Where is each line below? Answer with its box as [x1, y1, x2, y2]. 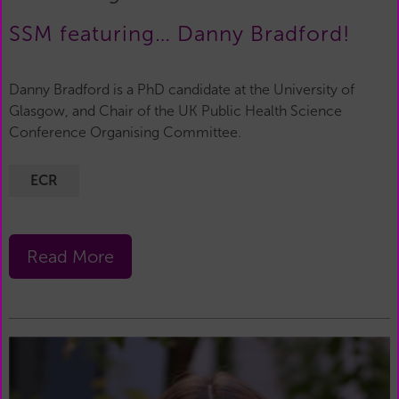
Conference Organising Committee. [9, 124, 241, 140]
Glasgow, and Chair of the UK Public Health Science [9, 102, 342, 118]
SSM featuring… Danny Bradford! [9, 21, 350, 45]
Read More [27, 246, 114, 266]
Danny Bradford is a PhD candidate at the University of [9, 81, 354, 97]
